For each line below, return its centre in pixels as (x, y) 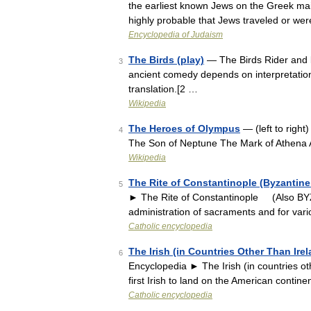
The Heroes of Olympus (184, 128)
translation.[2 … (163, 89)
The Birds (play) (166, 60)
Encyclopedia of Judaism (176, 35)
